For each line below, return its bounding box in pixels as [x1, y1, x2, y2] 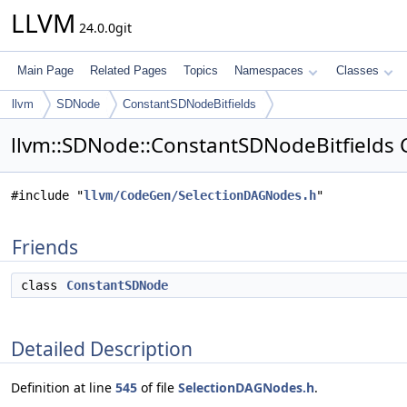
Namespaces [234, 64, 303, 77]
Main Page [17, 64, 74, 77]
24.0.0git [75, 19, 132, 36]
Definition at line [11, 379, 115, 397]
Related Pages [90, 64, 167, 77]
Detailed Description [11, 335, 193, 362]
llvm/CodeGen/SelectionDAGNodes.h [84, 188, 316, 203]
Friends [12, 234, 78, 260]
